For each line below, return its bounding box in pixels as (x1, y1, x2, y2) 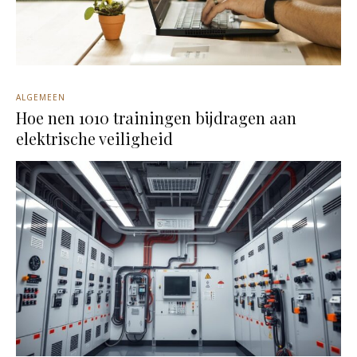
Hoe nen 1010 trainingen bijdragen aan (16, 106, 296, 128)
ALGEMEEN (16, 91, 65, 103)
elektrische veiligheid (16, 127, 173, 149)
